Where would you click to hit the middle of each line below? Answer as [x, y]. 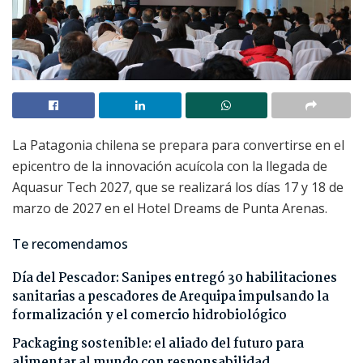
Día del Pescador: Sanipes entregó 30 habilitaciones [175, 278]
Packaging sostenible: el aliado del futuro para [158, 344]
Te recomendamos [70, 243]
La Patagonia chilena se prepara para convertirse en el [178, 145]
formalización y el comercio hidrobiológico [149, 315]
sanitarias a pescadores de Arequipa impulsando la [171, 297]
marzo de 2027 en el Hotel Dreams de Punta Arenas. [170, 208]
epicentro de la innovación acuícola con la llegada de [170, 166]
